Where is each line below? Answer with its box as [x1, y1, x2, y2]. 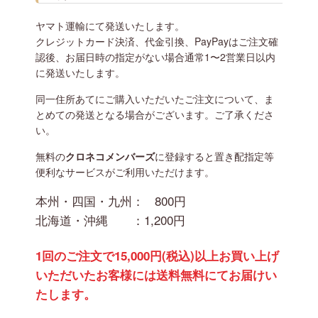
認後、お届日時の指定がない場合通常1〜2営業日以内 [35, 49, 275, 64]
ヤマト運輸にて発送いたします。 [35, 18, 185, 33]
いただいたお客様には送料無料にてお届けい [35, 265, 277, 283]
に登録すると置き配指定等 [155, 149, 274, 164]
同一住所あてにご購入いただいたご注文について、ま [35, 91, 274, 106]
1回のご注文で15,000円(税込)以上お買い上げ [35, 246, 279, 264]
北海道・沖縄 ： [35, 210, 144, 229]
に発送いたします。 [35, 65, 125, 79]
